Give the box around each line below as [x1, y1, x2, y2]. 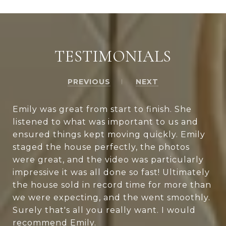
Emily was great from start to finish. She [13, 104, 192, 115]
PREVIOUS [68, 77, 110, 87]
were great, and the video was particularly [13, 155, 204, 165]
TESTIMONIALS [54, 46, 172, 67]
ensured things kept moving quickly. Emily [13, 130, 205, 140]
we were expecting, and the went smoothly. [13, 193, 210, 203]
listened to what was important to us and [13, 117, 198, 127]
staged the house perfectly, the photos [13, 142, 190, 152]
